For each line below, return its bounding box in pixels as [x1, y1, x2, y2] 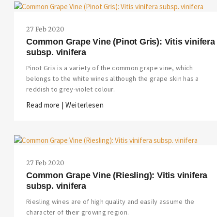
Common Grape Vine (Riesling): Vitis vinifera [26, 170, 208, 181]
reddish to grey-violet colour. [26, 85, 115, 94]
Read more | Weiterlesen [26, 100, 104, 110]
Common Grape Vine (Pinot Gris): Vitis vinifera [26, 37, 215, 47]
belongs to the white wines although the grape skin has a [26, 74, 199, 83]
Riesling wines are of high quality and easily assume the [26, 197, 195, 206]
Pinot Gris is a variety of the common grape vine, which [26, 63, 193, 73]
